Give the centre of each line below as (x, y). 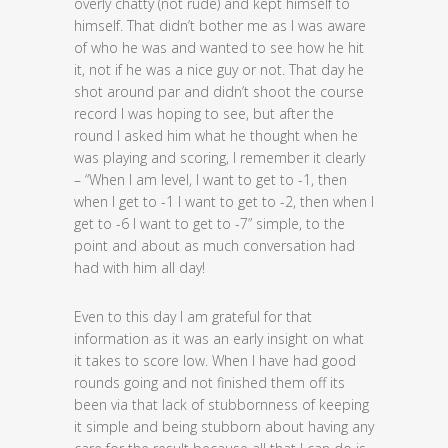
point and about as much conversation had (214, 245)
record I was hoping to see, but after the (204, 113)
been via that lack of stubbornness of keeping (221, 404)
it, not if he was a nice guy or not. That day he (219, 69)
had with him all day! (139, 267)
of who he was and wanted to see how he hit (219, 47)
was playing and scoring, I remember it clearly (219, 157)
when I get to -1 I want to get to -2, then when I (224, 201)
